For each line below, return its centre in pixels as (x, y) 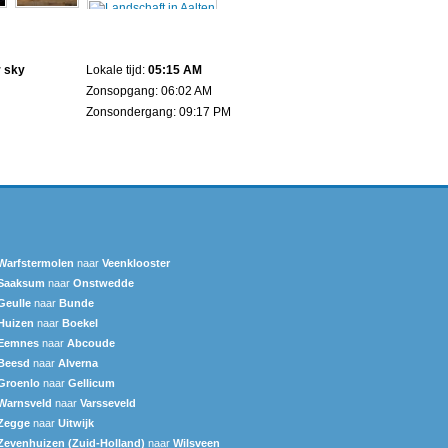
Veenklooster (136, 262)
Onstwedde (103, 282)
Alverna (78, 362)
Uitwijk (76, 422)
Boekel (80, 322)
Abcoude (91, 342)
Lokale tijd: (117, 69)
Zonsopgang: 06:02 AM (149, 90)
